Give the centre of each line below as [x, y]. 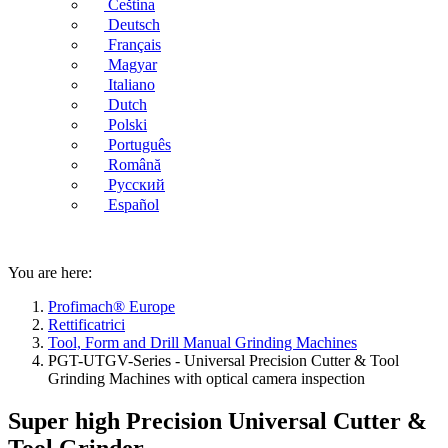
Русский [136, 184]
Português [139, 144]
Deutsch [134, 24]
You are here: [50, 272]
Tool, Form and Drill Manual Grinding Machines [202, 342]
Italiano [131, 84]
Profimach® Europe [111, 306]
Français [134, 44]
